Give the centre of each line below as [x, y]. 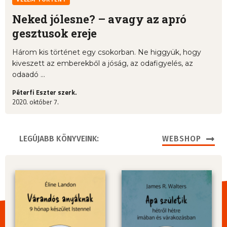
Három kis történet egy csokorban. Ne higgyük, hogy [107, 52]
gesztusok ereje [54, 33]
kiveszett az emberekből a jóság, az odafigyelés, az [103, 64]
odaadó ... [29, 75]
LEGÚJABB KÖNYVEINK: [59, 139]
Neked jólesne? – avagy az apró [99, 19]
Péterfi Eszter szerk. [45, 92]
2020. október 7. [35, 102]
